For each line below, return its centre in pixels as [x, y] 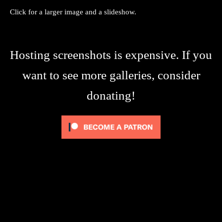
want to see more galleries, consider [111, 75]
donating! [111, 95]
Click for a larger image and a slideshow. [73, 12]
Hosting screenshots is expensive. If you [111, 55]
